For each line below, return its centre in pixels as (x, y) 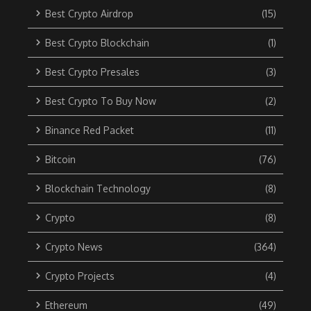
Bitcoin (60, 159)
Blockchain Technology (98, 188)
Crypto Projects (80, 276)
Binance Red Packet (90, 130)
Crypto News (74, 246)
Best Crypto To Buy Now (101, 101)
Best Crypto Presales (92, 72)
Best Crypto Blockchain (97, 42)
